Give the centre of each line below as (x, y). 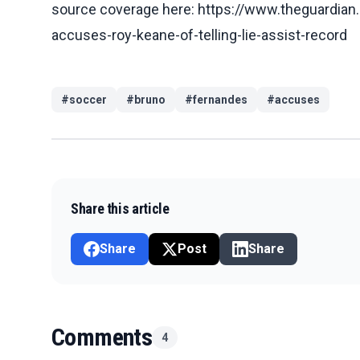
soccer (88, 99)
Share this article (120, 208)
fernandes (220, 99)
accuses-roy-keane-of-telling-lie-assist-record (199, 35)
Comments (102, 337)
